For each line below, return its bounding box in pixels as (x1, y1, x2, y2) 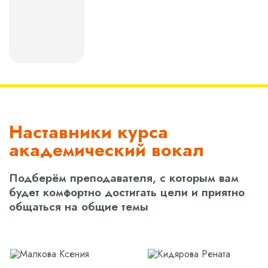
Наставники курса (9, 119, 168, 145)
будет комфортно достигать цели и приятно (9, 184, 245, 201)
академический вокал (9, 137, 204, 163)
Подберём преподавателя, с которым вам (9, 170, 239, 187)
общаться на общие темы (9, 199, 148, 215)
